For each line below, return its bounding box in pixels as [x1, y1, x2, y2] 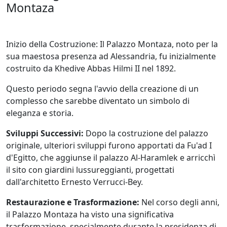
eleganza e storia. [6, 107, 73, 119]
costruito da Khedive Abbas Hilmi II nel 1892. [6, 63, 176, 74]
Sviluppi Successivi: [6, 128, 84, 139]
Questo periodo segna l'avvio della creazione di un [6, 83, 199, 95]
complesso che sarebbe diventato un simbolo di [6, 95, 190, 107]
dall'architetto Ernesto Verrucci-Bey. [6, 176, 143, 188]
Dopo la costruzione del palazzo [84, 128, 208, 139]
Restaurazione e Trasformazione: [6, 197, 139, 208]
